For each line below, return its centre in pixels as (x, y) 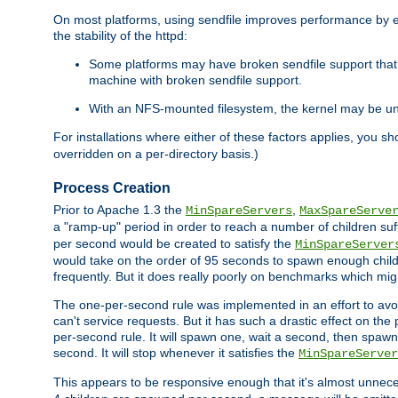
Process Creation (112, 187)
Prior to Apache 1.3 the (119, 210)
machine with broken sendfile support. (195, 80)
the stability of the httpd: (120, 36)
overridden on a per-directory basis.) (156, 154)
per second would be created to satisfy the (174, 244)
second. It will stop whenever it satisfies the (176, 353)
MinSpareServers (239, 211)
